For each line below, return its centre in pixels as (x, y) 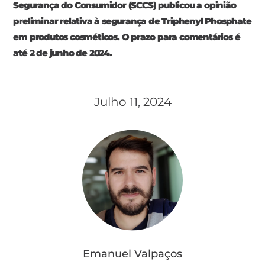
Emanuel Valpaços (132, 253)
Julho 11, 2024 (132, 102)
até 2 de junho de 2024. (62, 53)
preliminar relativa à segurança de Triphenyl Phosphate (132, 21)
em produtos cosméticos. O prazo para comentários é (127, 37)
